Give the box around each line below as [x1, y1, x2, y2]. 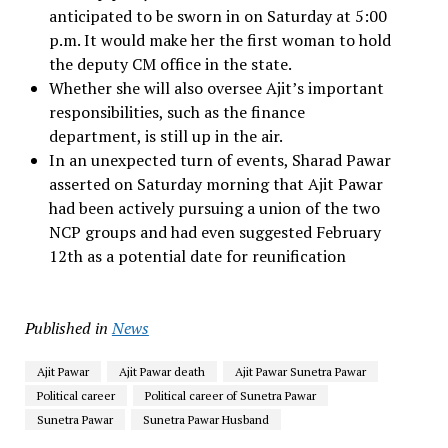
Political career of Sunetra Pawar [144, 387, 316, 403]
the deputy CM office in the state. [48, 52, 292, 75]
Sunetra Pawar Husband [142, 411, 269, 427]
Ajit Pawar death [118, 363, 205, 379]
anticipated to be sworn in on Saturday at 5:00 [48, 4, 387, 27]
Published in [24, 316, 108, 339]
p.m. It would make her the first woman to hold [48, 28, 391, 51]
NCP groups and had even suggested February [48, 220, 381, 243]
